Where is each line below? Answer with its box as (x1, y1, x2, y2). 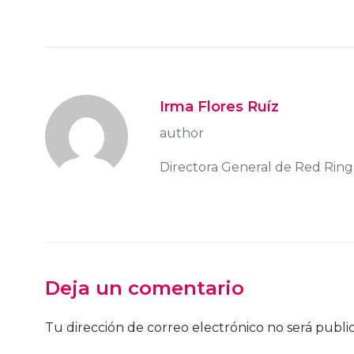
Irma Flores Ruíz (160, 98, 279, 116)
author (160, 126, 204, 141)
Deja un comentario (45, 277, 244, 300)
